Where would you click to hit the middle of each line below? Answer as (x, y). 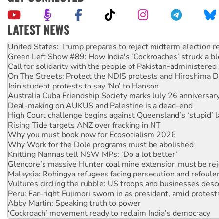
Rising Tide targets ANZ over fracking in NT (84, 125)
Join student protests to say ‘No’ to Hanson (83, 86)
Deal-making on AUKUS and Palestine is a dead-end (100, 106)
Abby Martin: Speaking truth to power (74, 204)
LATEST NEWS (38, 30)
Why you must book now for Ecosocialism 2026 (92, 135)
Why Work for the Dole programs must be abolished (101, 145)
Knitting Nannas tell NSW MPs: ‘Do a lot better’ (93, 155)
